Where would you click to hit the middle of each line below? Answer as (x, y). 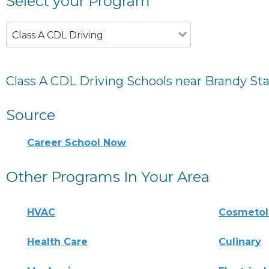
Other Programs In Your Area (108, 177)
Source (31, 115)
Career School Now (77, 142)
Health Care (57, 241)
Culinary (240, 241)
